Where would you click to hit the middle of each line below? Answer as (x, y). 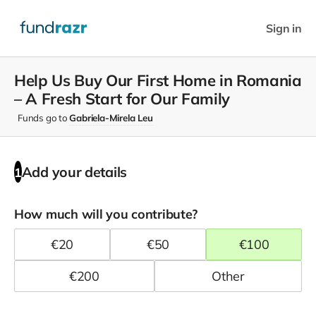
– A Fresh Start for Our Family (122, 99)
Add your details (74, 171)
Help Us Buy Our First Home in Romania (158, 80)
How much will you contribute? (106, 214)
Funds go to (44, 118)
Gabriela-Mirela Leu (111, 118)
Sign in (284, 28)
